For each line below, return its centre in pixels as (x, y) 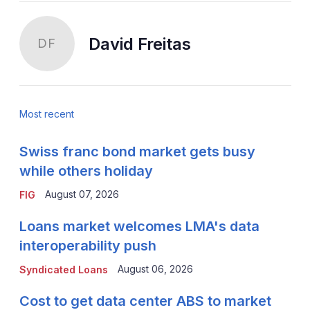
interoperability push (88, 245)
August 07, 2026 (82, 194)
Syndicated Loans (63, 269)
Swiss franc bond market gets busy (137, 151)
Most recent (46, 113)
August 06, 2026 (155, 268)
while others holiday (86, 171)
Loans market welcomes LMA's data (139, 226)
